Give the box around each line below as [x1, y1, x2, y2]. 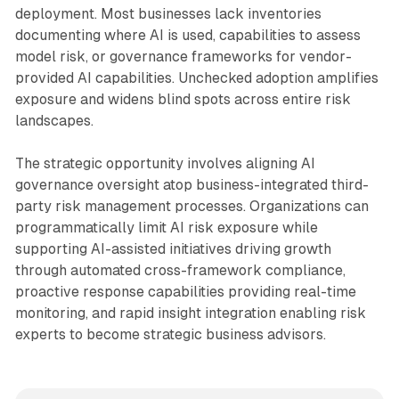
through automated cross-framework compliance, [14, 261, 346, 279]
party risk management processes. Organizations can [14, 197, 369, 215]
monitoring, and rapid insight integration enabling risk [14, 304, 366, 322]
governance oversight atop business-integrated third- [14, 175, 369, 193]
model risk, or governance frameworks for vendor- [14, 47, 352, 65]
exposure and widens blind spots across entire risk [14, 90, 351, 108]
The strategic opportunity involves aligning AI [14, 154, 315, 172]
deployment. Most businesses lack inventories [14, 4, 322, 22]
